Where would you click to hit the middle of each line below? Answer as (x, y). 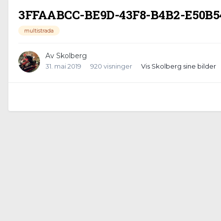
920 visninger (111, 66)
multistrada (39, 31)
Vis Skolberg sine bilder (179, 66)
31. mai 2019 (63, 66)
